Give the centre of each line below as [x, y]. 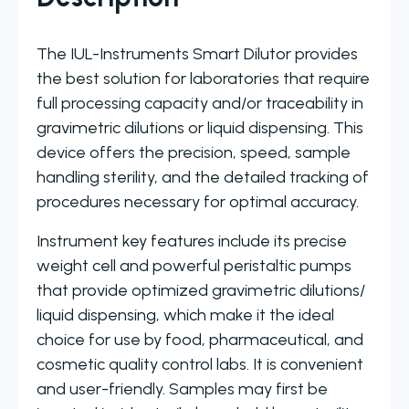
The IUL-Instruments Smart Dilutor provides [197, 54]
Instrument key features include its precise [192, 241]
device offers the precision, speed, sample [194, 153]
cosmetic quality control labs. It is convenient [200, 365]
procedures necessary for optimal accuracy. [198, 202]
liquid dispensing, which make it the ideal [185, 315]
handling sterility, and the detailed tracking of [203, 178]
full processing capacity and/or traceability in [200, 104]
